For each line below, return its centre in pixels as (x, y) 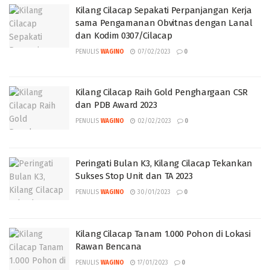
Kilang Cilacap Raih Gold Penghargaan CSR (162, 92)
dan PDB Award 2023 (116, 105)
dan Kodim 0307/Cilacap (124, 36)
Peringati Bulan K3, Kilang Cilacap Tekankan (164, 163)
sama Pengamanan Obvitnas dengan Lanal (164, 23)
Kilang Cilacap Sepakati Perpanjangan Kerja (164, 10)
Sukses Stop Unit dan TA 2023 (134, 176)
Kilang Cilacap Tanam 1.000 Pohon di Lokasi (163, 234)
